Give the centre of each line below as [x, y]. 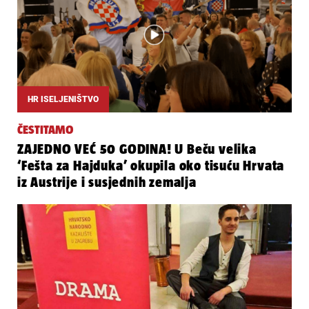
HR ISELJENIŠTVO [63, 99]
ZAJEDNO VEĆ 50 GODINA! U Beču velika [137, 149]
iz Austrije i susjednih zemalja [107, 182]
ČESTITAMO [45, 129]
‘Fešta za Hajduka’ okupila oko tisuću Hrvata [151, 165]
